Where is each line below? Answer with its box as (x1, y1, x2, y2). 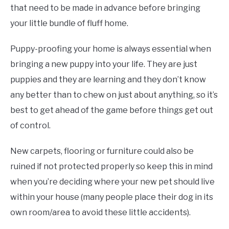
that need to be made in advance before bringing (10, 3, 200, 13)
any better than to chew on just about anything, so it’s (10, 89, 218, 100)
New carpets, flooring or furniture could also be (10, 146, 194, 156)
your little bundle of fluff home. (10, 18, 128, 28)
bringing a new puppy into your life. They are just (10, 59, 197, 69)
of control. (10, 120, 51, 130)
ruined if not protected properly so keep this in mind (10, 161, 213, 171)
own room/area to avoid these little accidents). (10, 207, 191, 217)
